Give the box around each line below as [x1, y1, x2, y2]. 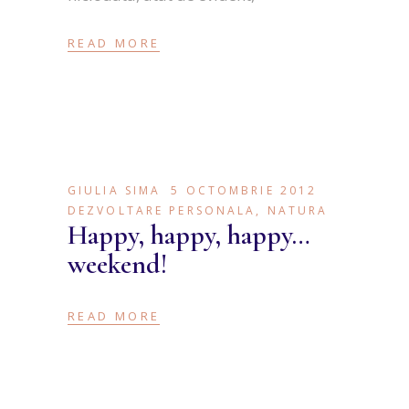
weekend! [68, 247, 167, 282]
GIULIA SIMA [68, 183, 162, 199]
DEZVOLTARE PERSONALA [68, 203, 257, 219]
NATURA [267, 203, 329, 219]
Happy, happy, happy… [68, 218, 310, 253]
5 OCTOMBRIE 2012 [171, 183, 318, 199]
